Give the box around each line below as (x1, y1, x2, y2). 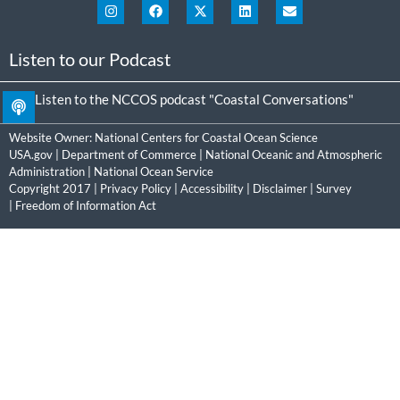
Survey (316, 181, 352, 196)
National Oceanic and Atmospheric (205, 147, 382, 162)
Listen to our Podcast (9, 48, 171, 71)
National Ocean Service (94, 164, 213, 179)
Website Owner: (9, 130, 95, 146)
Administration (9, 164, 85, 179)
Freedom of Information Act (15, 198, 156, 213)
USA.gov (9, 147, 53, 162)
